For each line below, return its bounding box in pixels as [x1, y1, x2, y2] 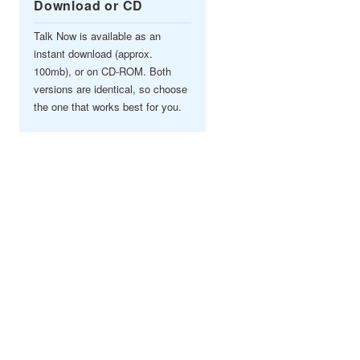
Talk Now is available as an [34, 28, 161, 43]
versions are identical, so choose [34, 81, 187, 96]
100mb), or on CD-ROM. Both [34, 63, 171, 79]
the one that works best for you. [34, 99, 182, 114]
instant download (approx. [34, 46, 153, 61]
